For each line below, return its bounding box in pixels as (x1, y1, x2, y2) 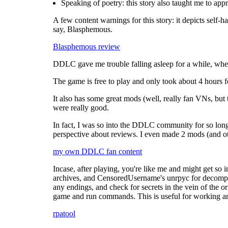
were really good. (53, 103, 109, 112)
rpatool (53, 209, 75, 218)
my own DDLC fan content (53, 147, 142, 156)
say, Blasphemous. (53, 24, 112, 34)
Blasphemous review (53, 42, 120, 51)
